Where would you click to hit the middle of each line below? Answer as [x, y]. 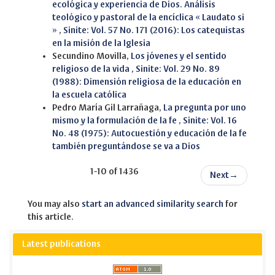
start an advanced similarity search [153, 204]
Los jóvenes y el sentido [179, 56]
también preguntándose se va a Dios [126, 146]
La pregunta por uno [205, 107]
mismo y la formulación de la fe [115, 120]
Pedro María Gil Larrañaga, [108, 107]
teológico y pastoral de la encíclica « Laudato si [148, 17]
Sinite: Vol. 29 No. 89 [178, 69]
